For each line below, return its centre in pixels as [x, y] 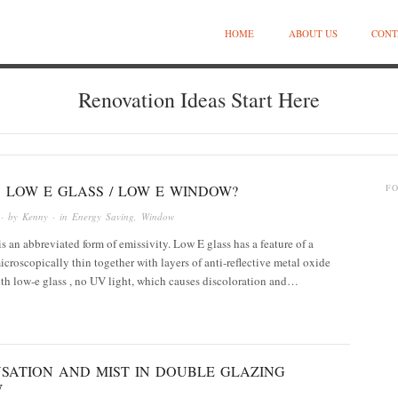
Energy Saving [103, 216]
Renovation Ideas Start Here [199, 99]
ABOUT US [313, 33]
